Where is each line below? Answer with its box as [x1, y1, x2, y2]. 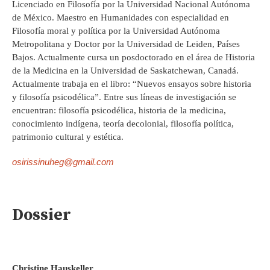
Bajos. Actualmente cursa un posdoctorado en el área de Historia [12, 52, 255, 63]
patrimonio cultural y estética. [12, 132, 124, 142]
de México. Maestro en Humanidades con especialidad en [12, 13, 229, 23]
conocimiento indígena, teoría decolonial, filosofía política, [12, 119, 234, 129]
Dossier [12, 205, 71, 226]
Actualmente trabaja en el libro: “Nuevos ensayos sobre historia [12, 79, 251, 89]
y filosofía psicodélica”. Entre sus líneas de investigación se [12, 92, 236, 102]
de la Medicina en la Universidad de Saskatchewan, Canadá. [12, 66, 239, 76]
